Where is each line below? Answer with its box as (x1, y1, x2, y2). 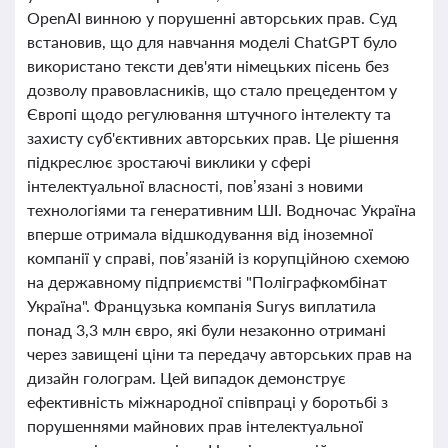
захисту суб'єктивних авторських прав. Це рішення (27, 128, 399, 147)
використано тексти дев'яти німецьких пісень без (27, 56, 389, 75)
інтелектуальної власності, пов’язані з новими (27, 176, 363, 195)
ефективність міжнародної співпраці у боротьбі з (27, 392, 388, 411)
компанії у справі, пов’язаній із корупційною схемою (27, 248, 411, 267)
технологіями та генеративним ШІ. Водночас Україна (27, 200, 416, 219)
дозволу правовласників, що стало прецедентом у (27, 80, 397, 99)
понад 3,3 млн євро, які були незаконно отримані (27, 320, 386, 339)
